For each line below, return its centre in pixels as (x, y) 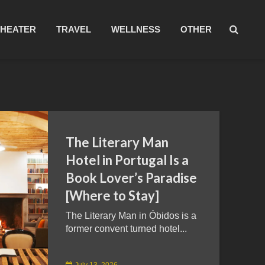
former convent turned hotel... (126, 229)
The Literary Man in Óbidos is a (131, 216)
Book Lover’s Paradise (131, 178)
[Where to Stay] (112, 195)
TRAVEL (74, 29)
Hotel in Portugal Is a (127, 160)
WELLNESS (136, 29)
